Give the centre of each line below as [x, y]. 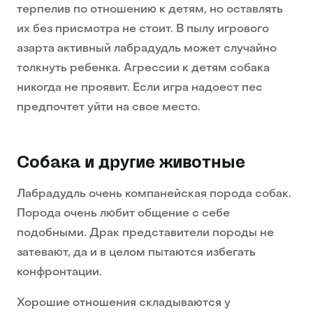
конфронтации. [61, 273]
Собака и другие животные [131, 162]
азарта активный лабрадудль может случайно [147, 49]
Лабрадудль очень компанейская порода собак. [154, 195]
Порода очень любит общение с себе [123, 214]
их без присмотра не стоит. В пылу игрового [143, 30]
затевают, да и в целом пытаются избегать [136, 253]
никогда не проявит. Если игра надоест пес [140, 88]
